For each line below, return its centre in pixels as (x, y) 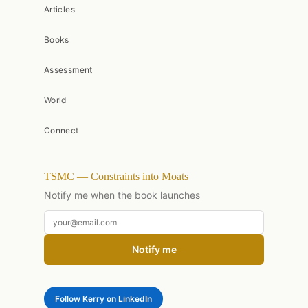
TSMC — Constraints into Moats (116, 176)
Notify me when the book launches (122, 195)
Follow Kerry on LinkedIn (103, 298)
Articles (59, 10)
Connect (62, 131)
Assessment (68, 70)
